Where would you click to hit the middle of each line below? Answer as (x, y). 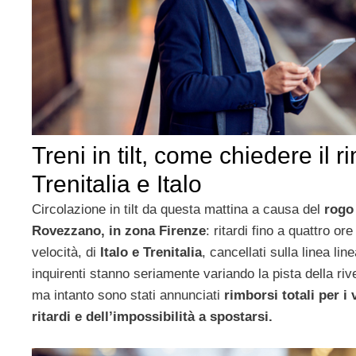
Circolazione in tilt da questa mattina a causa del (178, 210)
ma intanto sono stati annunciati (128, 296)
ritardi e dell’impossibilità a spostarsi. (152, 317)
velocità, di (66, 253)
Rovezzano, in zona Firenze (119, 231)
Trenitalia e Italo (117, 184)
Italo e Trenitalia (151, 253)
